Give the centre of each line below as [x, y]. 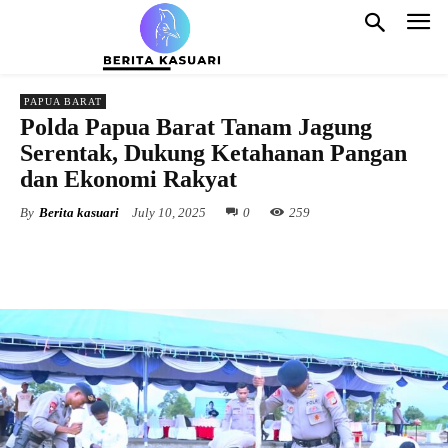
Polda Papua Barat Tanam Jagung [196, 126]
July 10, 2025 [169, 212]
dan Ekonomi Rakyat [128, 178]
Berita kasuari [79, 212]
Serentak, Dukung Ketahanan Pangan [213, 152]
